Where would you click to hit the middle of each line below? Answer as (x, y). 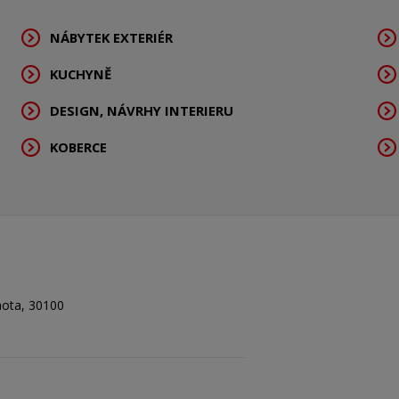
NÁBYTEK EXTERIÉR (111, 37)
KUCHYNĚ (81, 74)
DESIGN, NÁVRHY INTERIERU (142, 110)
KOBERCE (78, 147)
